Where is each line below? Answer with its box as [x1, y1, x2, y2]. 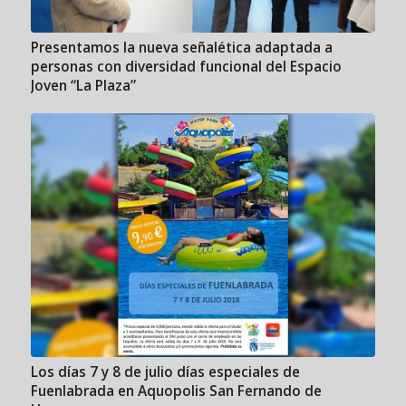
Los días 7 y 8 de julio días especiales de [30, 362, 300, 382]
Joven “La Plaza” [30, 76, 136, 96]
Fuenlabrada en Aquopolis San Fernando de [30, 382, 322, 401]
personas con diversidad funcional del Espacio [30, 57, 342, 77]
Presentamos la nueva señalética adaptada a [30, 38, 333, 58]
